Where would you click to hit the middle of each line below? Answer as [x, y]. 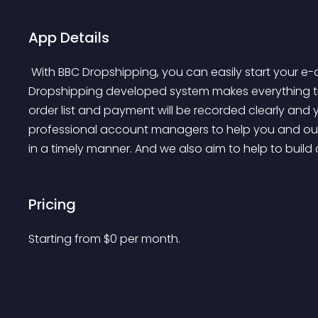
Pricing [52, 204]
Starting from [66, 239]
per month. [150, 239]
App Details [69, 38]
